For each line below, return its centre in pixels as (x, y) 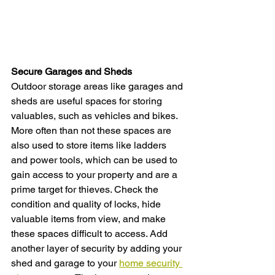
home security (151, 263)
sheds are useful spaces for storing (88, 101)
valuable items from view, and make (90, 219)
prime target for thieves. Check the (86, 189)
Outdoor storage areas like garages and (98, 86)
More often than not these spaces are (92, 130)
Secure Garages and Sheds (72, 71)
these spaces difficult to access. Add (91, 233)
